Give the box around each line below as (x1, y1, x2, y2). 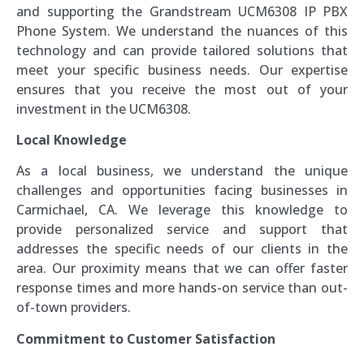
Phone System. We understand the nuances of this (16, 21, 348, 40)
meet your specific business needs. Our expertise (16, 60, 348, 79)
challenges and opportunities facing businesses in (16, 181, 348, 200)
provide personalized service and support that (16, 220, 348, 239)
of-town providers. (16, 298, 131, 317)
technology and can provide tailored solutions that (16, 41, 348, 59)
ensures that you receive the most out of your (16, 80, 348, 98)
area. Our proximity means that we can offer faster (16, 259, 348, 278)
